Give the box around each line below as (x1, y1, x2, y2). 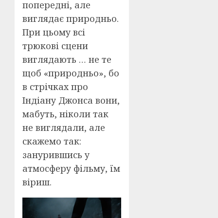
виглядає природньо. (22, 13, 119, 25)
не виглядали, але (22, 122, 105, 134)
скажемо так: (22, 135, 81, 147)
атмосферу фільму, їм (22, 163, 120, 175)
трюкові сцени (22, 40, 88, 52)
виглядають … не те (22, 54, 111, 66)
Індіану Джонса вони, (22, 94, 120, 107)
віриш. (22, 176, 52, 188)
